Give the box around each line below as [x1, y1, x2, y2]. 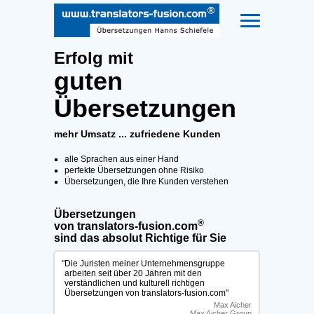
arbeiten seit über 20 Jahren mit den [64, 268, 202, 278]
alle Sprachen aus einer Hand [64, 154, 179, 164]
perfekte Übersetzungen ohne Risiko [64, 165, 204, 175]
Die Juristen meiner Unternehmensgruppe [64, 259, 225, 268]
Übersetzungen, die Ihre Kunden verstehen [64, 177, 228, 186]
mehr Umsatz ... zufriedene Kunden [54, 128, 221, 139]
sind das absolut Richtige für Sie [54, 232, 226, 244]
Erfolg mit [54, 48, 133, 67]
